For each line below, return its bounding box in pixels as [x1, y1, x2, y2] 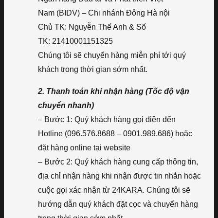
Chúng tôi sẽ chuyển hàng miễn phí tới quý [38, 51, 186, 60]
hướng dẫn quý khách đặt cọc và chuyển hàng [38, 200, 198, 209]
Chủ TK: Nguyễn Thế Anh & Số [38, 23, 146, 32]
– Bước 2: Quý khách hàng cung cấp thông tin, [38, 158, 198, 166]
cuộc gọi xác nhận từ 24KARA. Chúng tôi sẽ [38, 186, 190, 195]
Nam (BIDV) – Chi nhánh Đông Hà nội [38, 9, 170, 18]
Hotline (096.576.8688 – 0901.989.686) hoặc [38, 129, 192, 138]
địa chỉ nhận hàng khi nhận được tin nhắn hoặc [38, 172, 201, 181]
